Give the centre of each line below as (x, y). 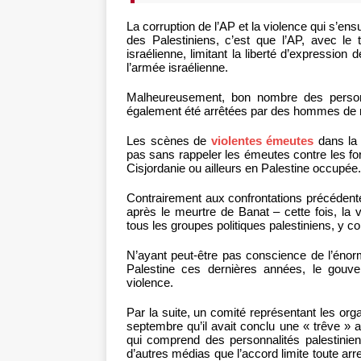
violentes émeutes (262, 141)
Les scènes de (169, 141)
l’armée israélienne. (177, 68)
